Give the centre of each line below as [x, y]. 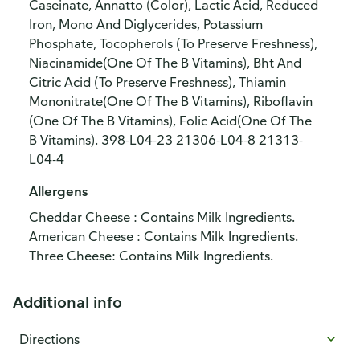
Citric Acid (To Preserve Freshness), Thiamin [157, 82]
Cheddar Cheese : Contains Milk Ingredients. [162, 217]
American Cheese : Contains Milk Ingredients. [164, 236]
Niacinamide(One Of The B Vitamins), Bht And [165, 63]
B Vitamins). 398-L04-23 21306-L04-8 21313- [166, 140]
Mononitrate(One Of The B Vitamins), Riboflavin [171, 101]
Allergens [58, 191]
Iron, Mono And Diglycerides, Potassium [146, 24]
